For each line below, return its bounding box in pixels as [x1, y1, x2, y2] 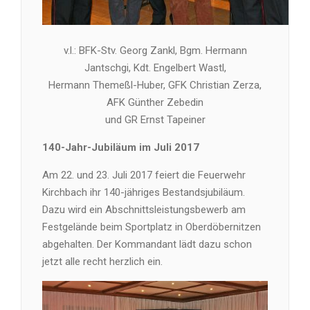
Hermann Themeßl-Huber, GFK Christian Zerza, [48, 78, 262, 91]
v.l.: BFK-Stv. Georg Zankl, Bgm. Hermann [63, 44, 247, 57]
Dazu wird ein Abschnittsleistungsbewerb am [42, 203, 246, 216]
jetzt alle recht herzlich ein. [42, 255, 163, 268]
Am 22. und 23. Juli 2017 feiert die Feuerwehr [42, 168, 246, 181]
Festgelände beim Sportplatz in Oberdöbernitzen [42, 220, 261, 233]
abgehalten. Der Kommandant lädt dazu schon [42, 237, 252, 250]
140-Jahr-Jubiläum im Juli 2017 [42, 140, 199, 154]
